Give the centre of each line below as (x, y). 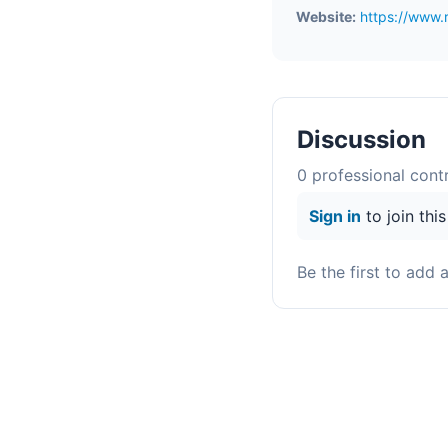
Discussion (361, 139)
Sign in (335, 216)
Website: (326, 16)
